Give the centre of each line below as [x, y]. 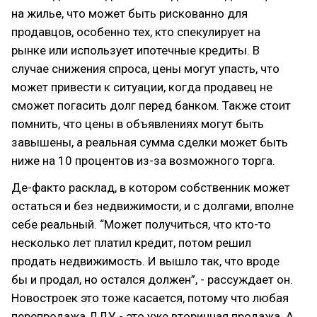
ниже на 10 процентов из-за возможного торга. [143, 161]
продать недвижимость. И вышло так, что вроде [145, 261]
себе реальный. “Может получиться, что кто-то [141, 224]
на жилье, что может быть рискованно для [129, 13]
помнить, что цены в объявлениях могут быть [138, 124]
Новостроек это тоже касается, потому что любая [150, 298]
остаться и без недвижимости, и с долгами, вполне [152, 206]
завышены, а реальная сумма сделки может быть [150, 142]
